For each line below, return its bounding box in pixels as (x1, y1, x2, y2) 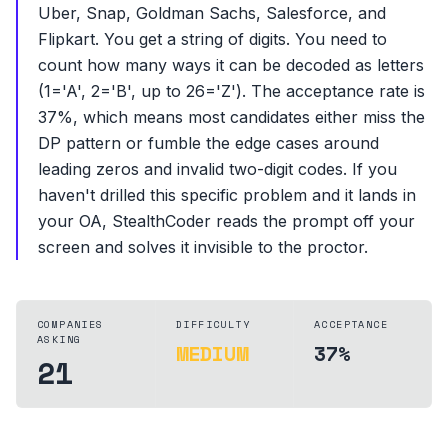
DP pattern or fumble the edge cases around (38, 133, 379, 153)
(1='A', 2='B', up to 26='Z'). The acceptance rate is (38, 81, 425, 101)
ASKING (37, 332, 82, 347)
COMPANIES (37, 317, 104, 332)
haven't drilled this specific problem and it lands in (38, 185, 416, 205)
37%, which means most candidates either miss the (38, 107, 425, 127)
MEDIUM (176, 339, 248, 368)
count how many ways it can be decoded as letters (38, 55, 424, 75)
